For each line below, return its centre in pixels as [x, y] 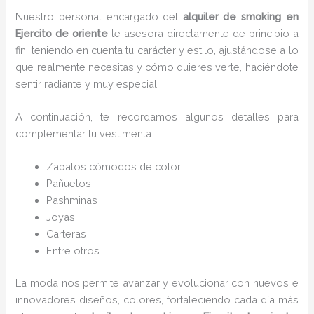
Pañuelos [69, 184]
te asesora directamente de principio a [203, 33]
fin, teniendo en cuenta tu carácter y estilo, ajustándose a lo [157, 50]
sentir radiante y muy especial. [88, 83]
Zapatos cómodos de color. [116, 167]
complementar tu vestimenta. [85, 133]
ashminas [75, 200]
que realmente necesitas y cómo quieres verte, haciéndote [157, 67]
